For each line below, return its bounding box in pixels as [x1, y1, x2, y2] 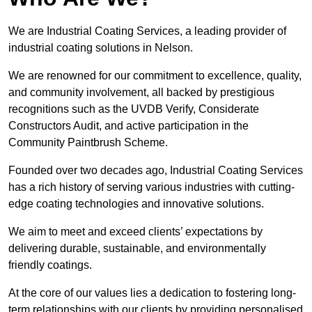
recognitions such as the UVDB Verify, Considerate [8, 103, 259, 116]
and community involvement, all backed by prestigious [8, 86, 274, 99]
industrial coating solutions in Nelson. [8, 42, 193, 54]
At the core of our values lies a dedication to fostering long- [8, 287, 296, 299]
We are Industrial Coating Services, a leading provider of [8, 25, 286, 38]
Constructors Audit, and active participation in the [8, 120, 249, 132]
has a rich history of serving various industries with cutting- [8, 181, 295, 194]
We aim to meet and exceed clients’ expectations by [8, 226, 263, 238]
